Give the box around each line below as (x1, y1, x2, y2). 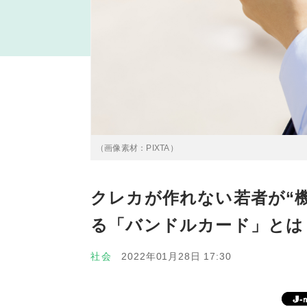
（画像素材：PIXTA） (96, 143, 178, 153)
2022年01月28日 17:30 (121, 251, 232, 262)
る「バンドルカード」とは (90, 216, 304, 234)
